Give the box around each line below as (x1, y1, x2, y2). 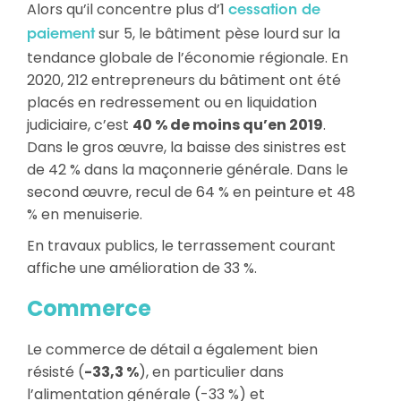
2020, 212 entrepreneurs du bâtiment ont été (27, 69, 341, 90)
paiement (27, 27, 95, 42)
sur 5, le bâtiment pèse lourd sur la (95, 22, 340, 44)
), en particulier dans (139, 361, 284, 382)
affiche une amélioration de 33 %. (27, 257, 257, 278)
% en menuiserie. (27, 203, 142, 225)
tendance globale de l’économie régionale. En (27, 47, 348, 68)
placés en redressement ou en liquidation (27, 91, 317, 113)
